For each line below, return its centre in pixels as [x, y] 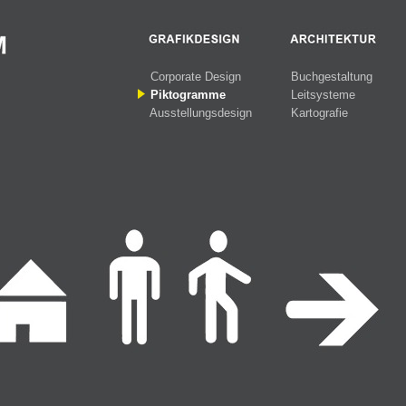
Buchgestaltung [332, 77]
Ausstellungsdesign [201, 113]
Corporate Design [196, 77]
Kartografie [319, 113]
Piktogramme [188, 95]
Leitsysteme [323, 95]
